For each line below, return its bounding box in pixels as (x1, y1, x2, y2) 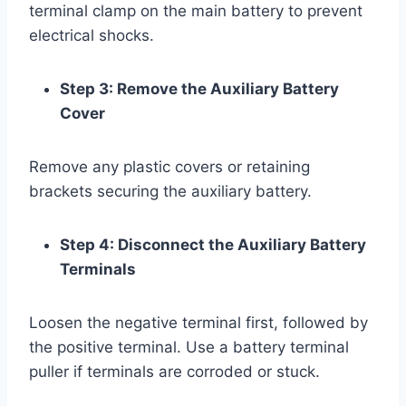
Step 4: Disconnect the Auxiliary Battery (60, 235, 366, 254)
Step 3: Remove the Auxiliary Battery (60, 79, 339, 98)
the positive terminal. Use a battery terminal (29, 337, 349, 356)
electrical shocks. (29, 25, 154, 44)
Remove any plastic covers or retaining (29, 157, 310, 176)
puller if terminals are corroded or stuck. (29, 362, 320, 381)
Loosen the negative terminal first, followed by (29, 313, 368, 332)
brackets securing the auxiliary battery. (29, 181, 312, 200)
